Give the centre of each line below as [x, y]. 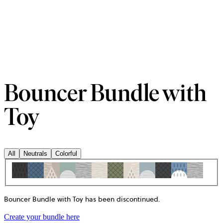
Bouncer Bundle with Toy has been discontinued [81, 199]
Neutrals [35, 153]
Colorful [66, 153]
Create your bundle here [42, 217]
